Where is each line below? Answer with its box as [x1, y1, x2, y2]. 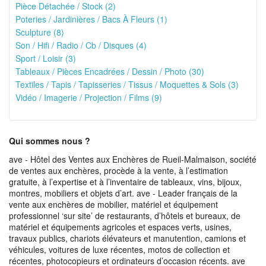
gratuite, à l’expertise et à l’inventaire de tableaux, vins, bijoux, [9, 176, 242, 188]
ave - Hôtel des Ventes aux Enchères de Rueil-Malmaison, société [9, 153, 256, 165]
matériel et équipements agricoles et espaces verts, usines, [9, 221, 232, 233]
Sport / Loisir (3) [15, 52, 76, 64]
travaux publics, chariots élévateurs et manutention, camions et [9, 232, 246, 244]
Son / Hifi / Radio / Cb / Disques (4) [15, 39, 147, 51]
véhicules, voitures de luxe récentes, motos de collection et [9, 243, 230, 255]
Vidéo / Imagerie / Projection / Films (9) [15, 91, 162, 103]
